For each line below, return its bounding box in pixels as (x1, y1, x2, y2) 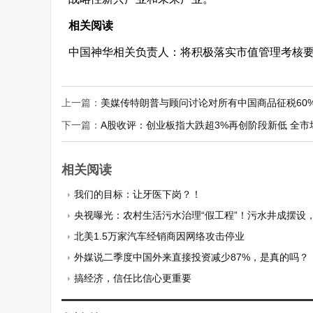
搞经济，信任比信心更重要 (74, 272, 192, 284)
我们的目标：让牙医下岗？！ (74, 189, 202, 200)
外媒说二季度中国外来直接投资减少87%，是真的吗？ (74, 252, 310, 263)
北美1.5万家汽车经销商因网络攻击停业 (74, 231, 245, 242)
